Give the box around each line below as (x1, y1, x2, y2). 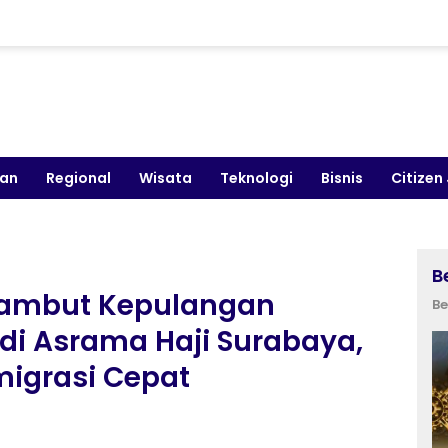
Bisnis (321, 168, 363, 188)
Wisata (139, 168, 192, 188)
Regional (46, 168, 111, 188)
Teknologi (220, 168, 293, 188)
